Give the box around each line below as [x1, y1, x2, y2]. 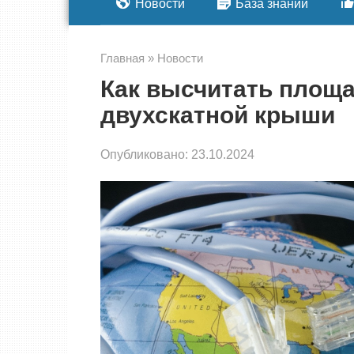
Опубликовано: [100, 146, 188, 161]
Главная [100, 51, 145, 65]
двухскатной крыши [100, 101, 335, 128]
